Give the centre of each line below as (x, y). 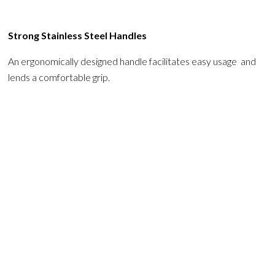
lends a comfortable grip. (59, 77)
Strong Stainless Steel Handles (77, 35)
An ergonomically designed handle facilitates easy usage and (132, 61)
